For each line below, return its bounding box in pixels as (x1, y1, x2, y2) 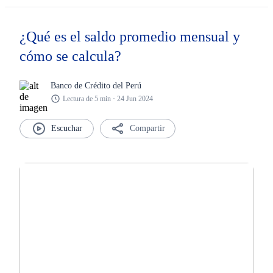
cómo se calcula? (19, 48, 121, 64)
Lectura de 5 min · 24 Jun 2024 (63, 94, 153, 103)
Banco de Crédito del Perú (51, 80, 141, 90)
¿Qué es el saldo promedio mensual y (19, 29, 240, 44)
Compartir (130, 124, 165, 133)
